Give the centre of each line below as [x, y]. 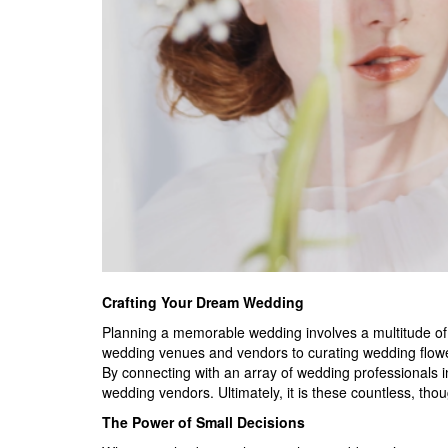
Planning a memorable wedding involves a [235, 331]
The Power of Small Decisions [203, 421]
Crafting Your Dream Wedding [203, 301]
